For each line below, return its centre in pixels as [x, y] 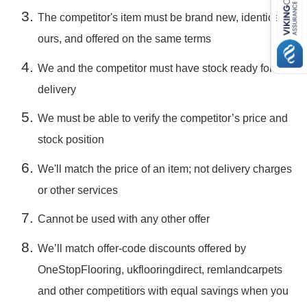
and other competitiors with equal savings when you [163, 291]
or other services [78, 190]
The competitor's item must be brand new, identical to [166, 18]
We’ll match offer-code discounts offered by [142, 248]
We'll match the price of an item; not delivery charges [165, 169]
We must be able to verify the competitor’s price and [163, 119]
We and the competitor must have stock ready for [155, 68]
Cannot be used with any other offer [124, 219]
